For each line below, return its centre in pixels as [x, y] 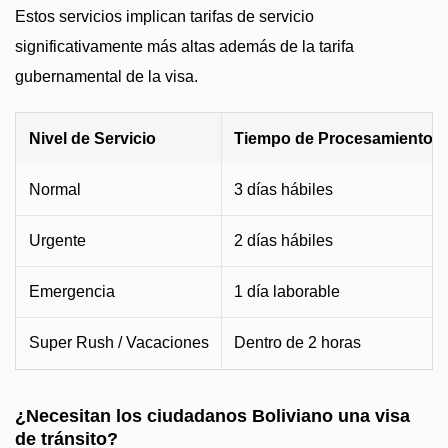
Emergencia [72, 291]
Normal [55, 189]
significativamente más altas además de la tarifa [184, 46]
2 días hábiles [283, 240]
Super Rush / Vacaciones [119, 342]
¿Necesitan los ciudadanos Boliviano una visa [212, 416]
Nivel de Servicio [92, 138]
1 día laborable [287, 291]
